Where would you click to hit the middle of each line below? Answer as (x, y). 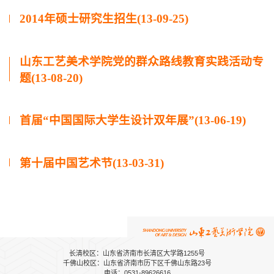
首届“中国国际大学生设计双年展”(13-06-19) (133, 120)
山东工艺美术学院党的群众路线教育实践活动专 (142, 61)
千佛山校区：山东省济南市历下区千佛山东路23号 (137, 263)
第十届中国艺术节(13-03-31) (92, 163)
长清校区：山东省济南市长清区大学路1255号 (137, 253)
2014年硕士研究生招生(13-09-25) (104, 19)
